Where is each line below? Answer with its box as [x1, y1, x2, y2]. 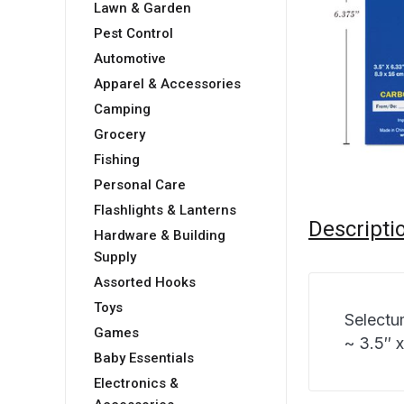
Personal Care [94, 177, 186, 194]
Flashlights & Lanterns [94, 202, 236, 219]
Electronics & [94, 375, 179, 392]
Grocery [94, 126, 145, 143]
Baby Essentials [94, 350, 194, 367]
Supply [94, 249, 136, 266]
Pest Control [94, 25, 173, 42]
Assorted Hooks [94, 274, 196, 291]
